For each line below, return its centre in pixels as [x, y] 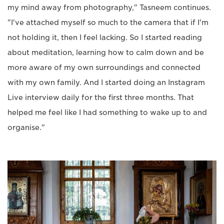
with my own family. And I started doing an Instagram [106, 82]
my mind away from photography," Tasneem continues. [109, 7]
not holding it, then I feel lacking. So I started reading [105, 37]
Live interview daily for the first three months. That [101, 97]
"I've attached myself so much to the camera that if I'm [108, 22]
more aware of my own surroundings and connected [104, 67]
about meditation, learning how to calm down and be [106, 52]
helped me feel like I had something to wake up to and [107, 112]
